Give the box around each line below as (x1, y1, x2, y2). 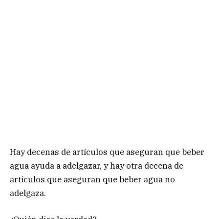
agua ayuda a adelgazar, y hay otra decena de (10, 160, 183, 171)
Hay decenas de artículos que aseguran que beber (10, 146, 204, 157)
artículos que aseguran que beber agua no (10, 174, 175, 185)
